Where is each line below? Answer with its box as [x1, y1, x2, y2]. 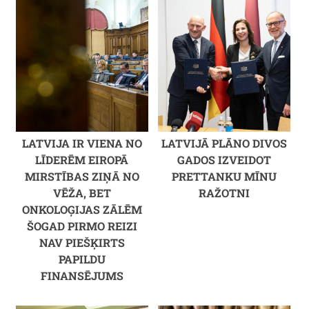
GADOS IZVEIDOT [177, 152, 271, 168]
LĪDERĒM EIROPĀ [35, 152, 129, 168]
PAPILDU [58, 252, 106, 267]
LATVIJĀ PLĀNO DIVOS [161, 136, 287, 151]
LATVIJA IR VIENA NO [21, 136, 142, 151]
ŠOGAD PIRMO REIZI [26, 219, 137, 234]
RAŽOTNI [198, 186, 250, 201]
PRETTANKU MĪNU [171, 169, 277, 184]
